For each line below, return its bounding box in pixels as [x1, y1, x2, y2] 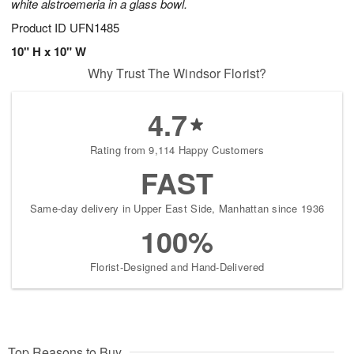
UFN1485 [70, 19, 119, 36]
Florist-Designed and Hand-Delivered [89, 259, 265, 275]
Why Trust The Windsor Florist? [88, 64, 266, 83]
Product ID [11, 19, 70, 36]
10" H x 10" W [11, 43, 86, 61]
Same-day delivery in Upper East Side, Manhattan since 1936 [29, 201, 325, 217]
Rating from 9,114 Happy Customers [90, 142, 264, 158]
